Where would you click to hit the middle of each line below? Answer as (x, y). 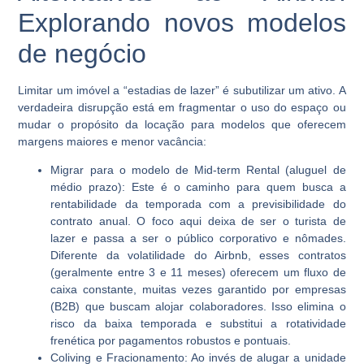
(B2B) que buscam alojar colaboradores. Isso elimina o (198, 307)
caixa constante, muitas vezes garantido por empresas (198, 290)
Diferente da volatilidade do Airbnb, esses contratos (198, 256)
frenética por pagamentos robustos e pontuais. (171, 341)
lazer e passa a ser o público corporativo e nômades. (198, 238)
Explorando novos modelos (182, 22)
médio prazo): (91, 187)
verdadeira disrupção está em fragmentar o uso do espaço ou (182, 107)
